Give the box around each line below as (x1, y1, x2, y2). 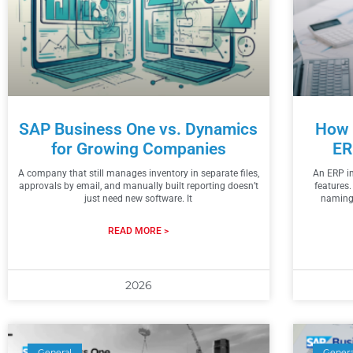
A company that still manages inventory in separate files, (17, 167, 259, 179)
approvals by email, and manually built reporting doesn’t (18, 180, 258, 191)
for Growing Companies (50, 139, 226, 158)
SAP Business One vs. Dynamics (19, 119, 258, 139)
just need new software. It (84, 192, 193, 204)
